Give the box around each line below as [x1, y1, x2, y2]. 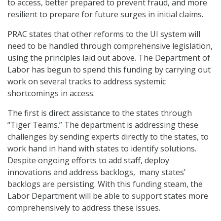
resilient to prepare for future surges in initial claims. [7, 9, 203, 20]
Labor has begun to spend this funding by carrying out [7, 64, 211, 75]
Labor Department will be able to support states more [7, 190, 208, 202]
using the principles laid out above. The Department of [7, 52, 210, 64]
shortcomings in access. [7, 88, 95, 99]
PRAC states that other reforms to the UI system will [7, 29, 200, 40]
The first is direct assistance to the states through [7, 108, 192, 119]
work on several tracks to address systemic [7, 76, 166, 87]
